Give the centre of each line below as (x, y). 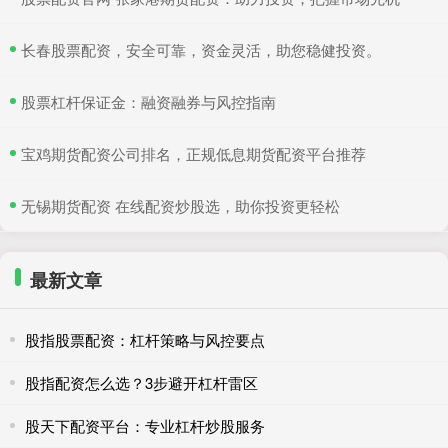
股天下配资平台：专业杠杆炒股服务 (145, 425)
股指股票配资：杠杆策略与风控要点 (145, 339)
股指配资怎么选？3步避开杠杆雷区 (141, 382)
